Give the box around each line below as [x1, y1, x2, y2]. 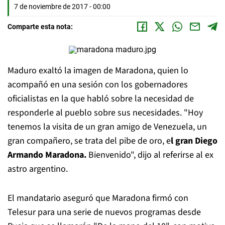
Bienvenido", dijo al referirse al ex [86, 149, 213, 161]
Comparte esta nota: [8, 23, 73, 31]
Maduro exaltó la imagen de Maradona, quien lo [8, 64, 188, 77]
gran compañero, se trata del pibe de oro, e [8, 135, 171, 147]
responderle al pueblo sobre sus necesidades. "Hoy [8, 106, 203, 119]
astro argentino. [8, 163, 68, 175]
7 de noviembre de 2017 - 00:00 [14, 3, 110, 11]
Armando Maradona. [8, 149, 86, 161]
